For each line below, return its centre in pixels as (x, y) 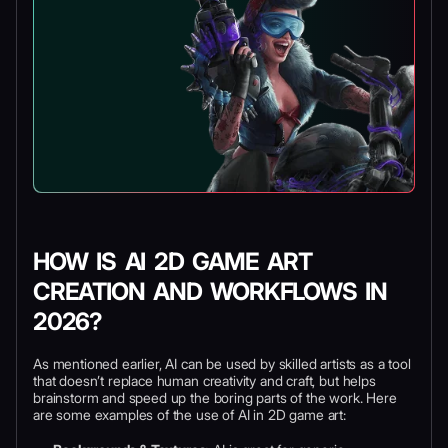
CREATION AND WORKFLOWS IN (210, 291)
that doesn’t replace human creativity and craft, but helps (204, 380)
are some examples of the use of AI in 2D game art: (189, 414)
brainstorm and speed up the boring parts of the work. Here (215, 397)
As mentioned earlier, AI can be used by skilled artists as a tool (222, 363)
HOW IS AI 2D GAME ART (172, 261)
